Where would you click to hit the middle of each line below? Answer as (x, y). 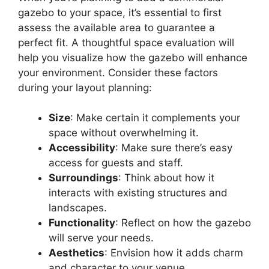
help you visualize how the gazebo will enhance (133, 57)
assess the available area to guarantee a (116, 27)
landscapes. (78, 208)
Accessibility (82, 148)
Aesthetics (77, 253)
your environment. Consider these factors (118, 72)
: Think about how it (166, 178)
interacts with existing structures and (138, 193)
